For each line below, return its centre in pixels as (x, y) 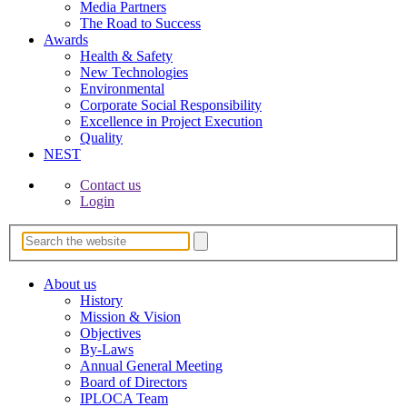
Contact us (110, 185)
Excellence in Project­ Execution (171, 122)
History (101, 300)
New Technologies (134, 73)
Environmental (122, 89)
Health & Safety (126, 56)
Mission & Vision (130, 316)
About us (70, 283)
